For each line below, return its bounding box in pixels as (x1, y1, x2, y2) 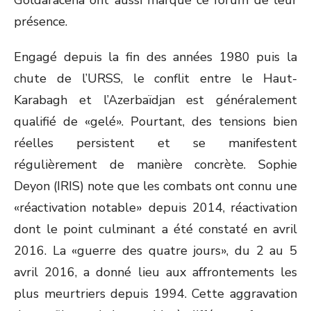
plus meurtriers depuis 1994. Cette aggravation (14, 285, 297, 302)
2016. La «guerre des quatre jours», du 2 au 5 (14, 242, 297, 259)
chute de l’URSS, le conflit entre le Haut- (14, 70, 297, 87)
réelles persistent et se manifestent (14, 135, 297, 151)
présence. (14, 13, 67, 30)
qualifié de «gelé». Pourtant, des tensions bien (14, 113, 297, 130)
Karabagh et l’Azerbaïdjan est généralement (14, 92, 297, 108)
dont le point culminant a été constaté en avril (14, 221, 297, 237)
